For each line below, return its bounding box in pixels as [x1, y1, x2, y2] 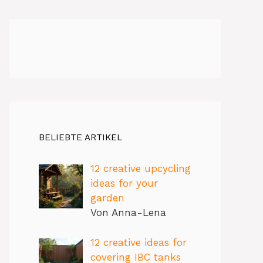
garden [90, 192, 124, 204]
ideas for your [90, 177, 158, 190]
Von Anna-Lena [90, 207, 166, 219]
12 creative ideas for [90, 236, 187, 248]
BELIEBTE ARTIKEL [39, 132, 122, 143]
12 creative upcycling [90, 163, 191, 175]
